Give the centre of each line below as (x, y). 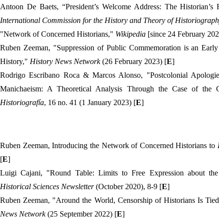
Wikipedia (131, 34)
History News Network (66, 61)
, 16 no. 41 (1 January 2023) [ (90, 102)
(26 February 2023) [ (134, 61)
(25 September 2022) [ (82, 214)
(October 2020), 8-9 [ (129, 186)
